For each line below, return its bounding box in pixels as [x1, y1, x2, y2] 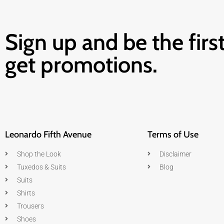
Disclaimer [159, 149, 191, 158]
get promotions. [5, 51, 157, 78]
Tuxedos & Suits [17, 162, 66, 171]
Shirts [17, 188, 35, 197]
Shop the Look [17, 149, 61, 158]
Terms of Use [147, 128, 198, 140]
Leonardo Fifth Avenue [5, 128, 91, 140]
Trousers [17, 201, 44, 210]
